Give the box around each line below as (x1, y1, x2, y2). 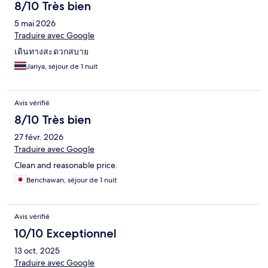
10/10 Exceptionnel (14, 226, 117, 241)
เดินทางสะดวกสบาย (14, 46, 89, 57)
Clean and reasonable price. (14, 160, 118, 171)
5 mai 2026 (14, 18, 56, 29)
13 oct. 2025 (14, 245, 60, 257)
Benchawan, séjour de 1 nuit (26, 175, 117, 185)
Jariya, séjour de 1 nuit (26, 62, 98, 72)
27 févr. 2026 (14, 132, 63, 143)
